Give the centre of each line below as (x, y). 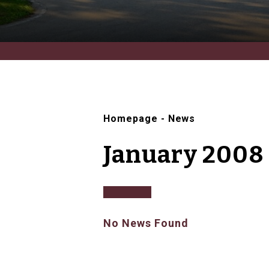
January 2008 (184, 155)
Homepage (131, 119)
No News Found (146, 223)
